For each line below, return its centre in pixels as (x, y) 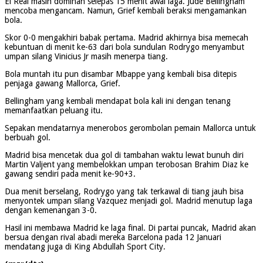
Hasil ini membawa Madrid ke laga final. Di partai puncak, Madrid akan (130, 227)
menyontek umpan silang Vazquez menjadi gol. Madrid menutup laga (129, 200)
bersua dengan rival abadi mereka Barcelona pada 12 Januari (113, 237)
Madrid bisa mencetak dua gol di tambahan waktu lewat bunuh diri (124, 155)
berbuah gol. (28, 137)
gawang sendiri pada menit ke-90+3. (70, 173)
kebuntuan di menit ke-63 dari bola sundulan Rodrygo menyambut (124, 47)
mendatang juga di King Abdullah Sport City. (85, 246)
